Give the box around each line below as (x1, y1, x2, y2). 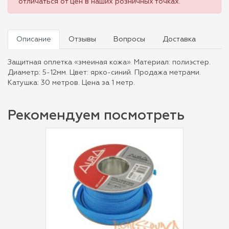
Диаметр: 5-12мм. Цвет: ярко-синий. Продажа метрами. (8, 69, 201, 77)
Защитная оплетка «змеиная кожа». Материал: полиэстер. (8, 59, 211, 66)
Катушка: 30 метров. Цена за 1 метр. (8, 79, 135, 87)
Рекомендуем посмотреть (8, 109, 185, 123)
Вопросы (113, 36, 145, 43)
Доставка (163, 36, 196, 43)
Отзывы (68, 36, 96, 43)
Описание (16, 36, 51, 43)
